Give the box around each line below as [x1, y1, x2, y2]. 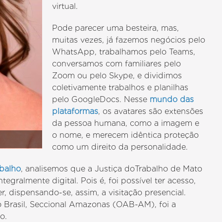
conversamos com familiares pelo [52, 59, 181, 68]
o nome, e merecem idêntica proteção [52, 130, 199, 140]
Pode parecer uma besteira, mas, [52, 23, 179, 33]
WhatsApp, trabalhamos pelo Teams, [52, 47, 196, 56]
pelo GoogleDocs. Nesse [52, 95, 150, 104]
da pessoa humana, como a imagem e [52, 118, 200, 128]
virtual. [52, 1, 78, 11]
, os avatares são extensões [98, 107, 204, 116]
